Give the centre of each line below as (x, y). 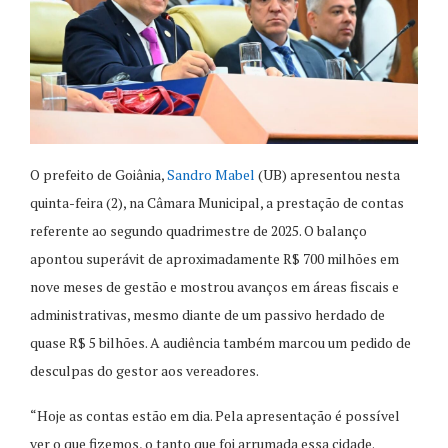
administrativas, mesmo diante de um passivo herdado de (207, 315)
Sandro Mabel (211, 175)
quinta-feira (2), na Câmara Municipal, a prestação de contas (217, 203)
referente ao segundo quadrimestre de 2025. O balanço (198, 231)
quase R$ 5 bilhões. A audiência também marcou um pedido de (220, 343)
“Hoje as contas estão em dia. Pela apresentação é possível (215, 416)
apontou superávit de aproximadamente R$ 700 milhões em (214, 259)
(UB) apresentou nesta (327, 175)
